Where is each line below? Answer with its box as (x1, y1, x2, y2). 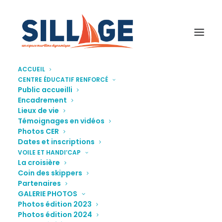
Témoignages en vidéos (18, 116, 105, 126)
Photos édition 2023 (18, 199, 92, 209)
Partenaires (18, 178, 61, 188)
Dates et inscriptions (18, 137, 95, 147)
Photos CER (18, 126, 59, 136)
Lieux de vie (18, 106, 59, 115)
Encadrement (18, 95, 67, 105)
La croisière (18, 158, 60, 167)
